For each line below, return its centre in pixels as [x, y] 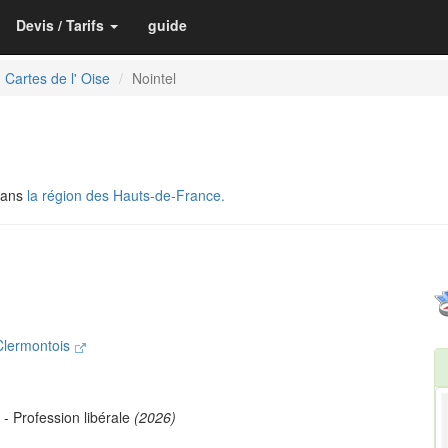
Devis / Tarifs [60, 25]
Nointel [154, 78]
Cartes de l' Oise [57, 78]
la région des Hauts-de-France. [126, 195]
